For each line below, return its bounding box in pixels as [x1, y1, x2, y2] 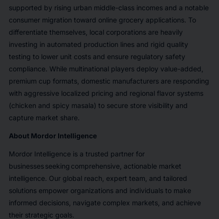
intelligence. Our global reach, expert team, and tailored [8, 174, 187, 183]
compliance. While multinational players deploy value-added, [8, 65, 203, 73]
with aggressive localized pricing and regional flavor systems [8, 89, 203, 98]
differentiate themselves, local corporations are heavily [8, 28, 183, 37]
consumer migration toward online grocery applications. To [8, 16, 196, 24]
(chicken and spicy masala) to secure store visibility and [8, 101, 188, 110]
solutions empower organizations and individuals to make [8, 186, 191, 195]
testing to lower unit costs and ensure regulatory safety [8, 52, 185, 61]
